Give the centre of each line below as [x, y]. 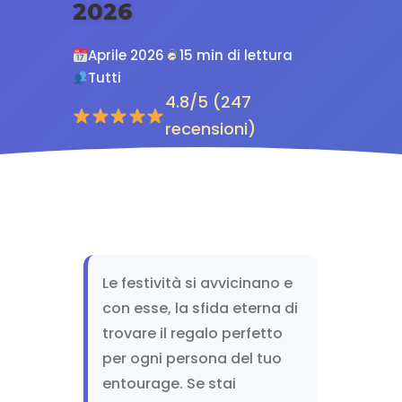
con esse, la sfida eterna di [200, 308]
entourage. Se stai [169, 384]
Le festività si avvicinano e [197, 283]
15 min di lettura [236, 55]
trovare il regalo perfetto [192, 333]
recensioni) [210, 129]
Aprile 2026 [126, 55]
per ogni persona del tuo [192, 358]
